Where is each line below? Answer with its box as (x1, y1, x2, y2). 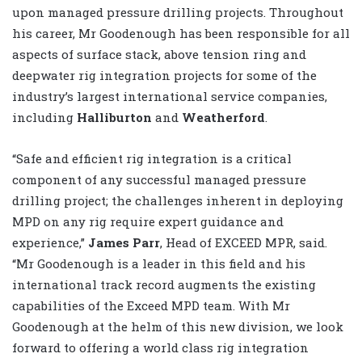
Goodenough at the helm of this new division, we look (12, 318, 343, 335)
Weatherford (182, 108, 265, 125)
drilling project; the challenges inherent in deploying (12, 192, 343, 208)
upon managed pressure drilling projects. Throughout (12, 3, 343, 20)
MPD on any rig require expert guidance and (12, 213, 284, 229)
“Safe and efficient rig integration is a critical (12, 149, 292, 166)
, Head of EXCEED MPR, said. (160, 234, 327, 250)
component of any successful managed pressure (12, 170, 306, 187)
